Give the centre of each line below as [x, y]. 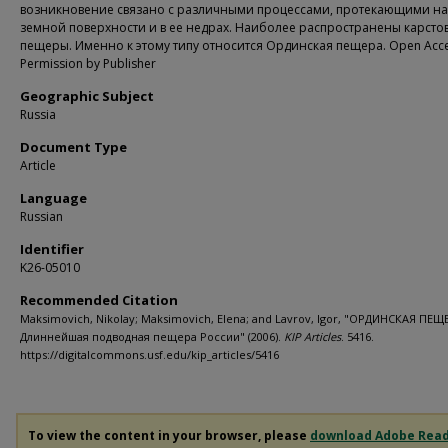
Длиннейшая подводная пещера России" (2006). [152, 336]
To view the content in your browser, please [169, 435]
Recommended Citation [99, 300]
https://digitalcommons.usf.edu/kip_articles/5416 [149, 354]
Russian [41, 216]
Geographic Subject [87, 96]
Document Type [73, 147]
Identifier [52, 249]
